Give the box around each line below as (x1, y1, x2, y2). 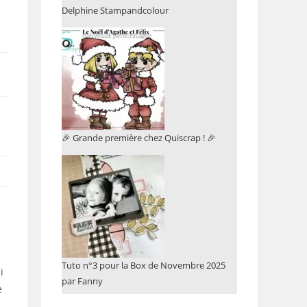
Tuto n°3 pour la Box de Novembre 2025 (62, 259, 225, 271)
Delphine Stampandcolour (62, 4, 169, 16)
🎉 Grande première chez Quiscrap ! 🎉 (62, 132, 216, 144)
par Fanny (62, 275, 103, 287)
